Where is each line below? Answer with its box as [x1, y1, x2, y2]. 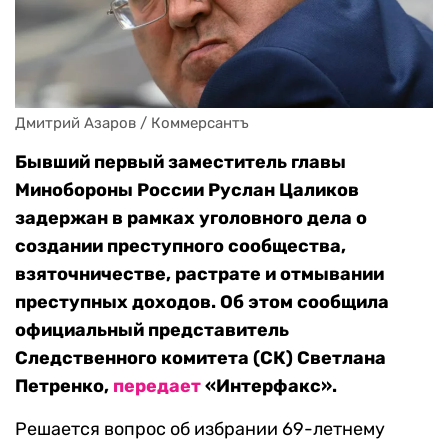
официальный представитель [15, 319, 289, 342]
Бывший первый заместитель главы [15, 151, 346, 174]
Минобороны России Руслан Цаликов [15, 179, 359, 202]
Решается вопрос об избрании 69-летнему [15, 418, 385, 441]
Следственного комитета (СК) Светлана [15, 347, 386, 370]
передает [113, 375, 201, 398]
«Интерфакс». [201, 375, 337, 398]
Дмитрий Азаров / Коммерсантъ [15, 114, 249, 133]
